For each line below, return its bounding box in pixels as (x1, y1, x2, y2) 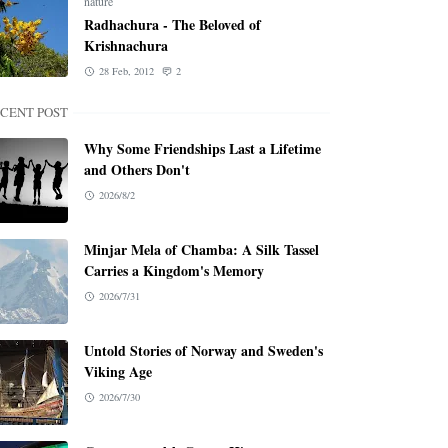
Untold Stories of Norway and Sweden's (84, 340, 323, 361)
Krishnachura (84, 35, 168, 56)
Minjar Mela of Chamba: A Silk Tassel (84, 239, 319, 260)
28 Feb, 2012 (98, 64, 154, 78)
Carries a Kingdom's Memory (84, 260, 264, 281)
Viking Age (84, 361, 152, 382)
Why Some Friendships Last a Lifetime (84, 138, 321, 159)
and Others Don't (84, 159, 190, 180)
